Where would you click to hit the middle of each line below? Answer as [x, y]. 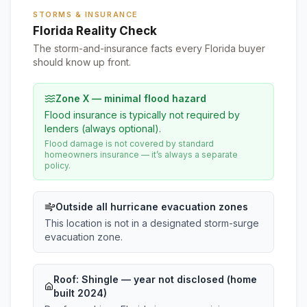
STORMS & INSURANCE [86, 14]
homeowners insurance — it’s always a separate [141, 155]
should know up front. [82, 62]
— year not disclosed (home [187, 279]
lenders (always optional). [103, 128]
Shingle [100, 279]
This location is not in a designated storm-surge [152, 223]
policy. [58, 165]
